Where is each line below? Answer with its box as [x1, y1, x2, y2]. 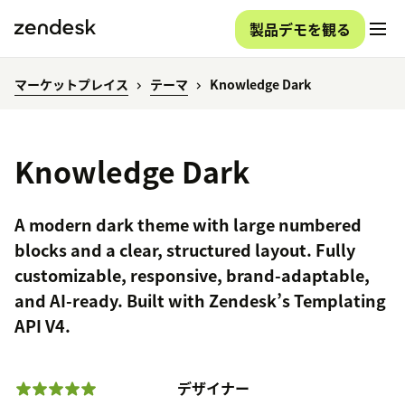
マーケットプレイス [14, 75, 128, 94]
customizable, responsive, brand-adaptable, [14, 263, 370, 288]
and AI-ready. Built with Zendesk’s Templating [14, 288, 386, 314]
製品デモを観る [250, 17, 351, 40]
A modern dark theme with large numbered [14, 212, 362, 238]
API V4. [14, 314, 71, 339]
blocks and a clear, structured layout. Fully [14, 238, 355, 263]
